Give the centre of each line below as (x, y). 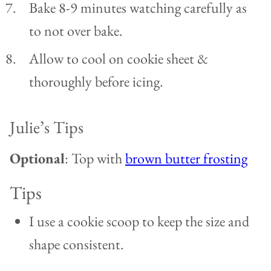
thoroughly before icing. (96, 82)
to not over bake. (76, 31)
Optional (37, 158)
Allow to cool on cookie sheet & (119, 59)
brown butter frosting (186, 158)
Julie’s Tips (47, 127)
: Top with (95, 158)
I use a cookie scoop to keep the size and (139, 221)
